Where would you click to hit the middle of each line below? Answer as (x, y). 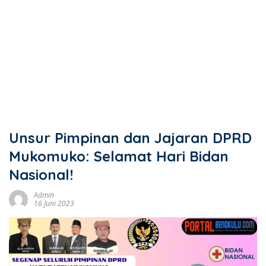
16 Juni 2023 (54, 203)
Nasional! (41, 175)
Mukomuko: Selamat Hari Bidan (119, 156)
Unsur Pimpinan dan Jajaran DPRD (130, 138)
